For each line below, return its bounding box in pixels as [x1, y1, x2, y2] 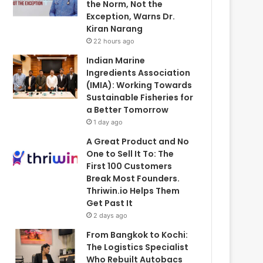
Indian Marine [86, 54, 146, 66]
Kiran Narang [86, 22, 143, 35]
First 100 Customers [86, 160, 173, 172]
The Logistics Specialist [86, 241, 189, 253]
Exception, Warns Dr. [86, 10, 176, 22]
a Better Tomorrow [86, 103, 169, 116]
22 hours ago [93, 36, 135, 45]
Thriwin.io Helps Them [86, 184, 180, 197]
